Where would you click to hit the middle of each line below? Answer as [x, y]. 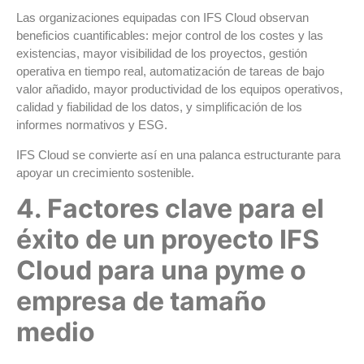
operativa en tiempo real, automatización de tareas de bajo [170, 71]
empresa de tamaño [141, 301]
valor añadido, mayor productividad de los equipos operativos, [180, 89]
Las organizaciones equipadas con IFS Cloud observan [162, 18]
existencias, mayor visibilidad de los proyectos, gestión [162, 54]
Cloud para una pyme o [161, 271]
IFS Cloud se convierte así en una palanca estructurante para [178, 154]
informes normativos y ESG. [92, 125]
